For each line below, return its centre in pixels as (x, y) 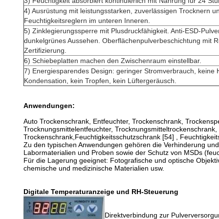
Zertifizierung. (45, 50)
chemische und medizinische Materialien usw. (94, 168)
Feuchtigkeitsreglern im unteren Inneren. (87, 21)
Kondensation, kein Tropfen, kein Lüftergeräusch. (100, 81)
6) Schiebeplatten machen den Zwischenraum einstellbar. (113, 61)
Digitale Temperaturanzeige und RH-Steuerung (101, 192)
